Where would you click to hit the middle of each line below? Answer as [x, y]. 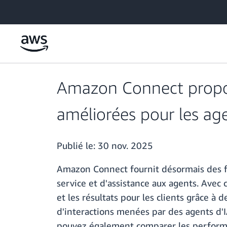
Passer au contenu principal [48, 10]
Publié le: [77, 146]
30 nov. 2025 [125, 146]
